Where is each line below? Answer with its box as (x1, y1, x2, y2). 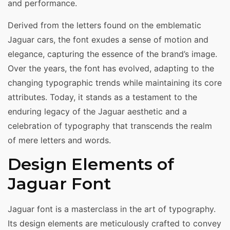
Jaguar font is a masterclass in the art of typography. (8, 204, 216, 215)
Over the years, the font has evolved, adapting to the (8, 63, 214, 73)
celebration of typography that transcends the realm (8, 120, 212, 131)
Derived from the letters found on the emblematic (8, 20, 201, 30)
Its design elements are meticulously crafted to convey (8, 218, 221, 229)
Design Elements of (8, 154, 174, 175)
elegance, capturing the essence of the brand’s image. (8, 48, 217, 59)
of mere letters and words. (8, 135, 111, 145)
